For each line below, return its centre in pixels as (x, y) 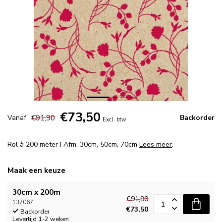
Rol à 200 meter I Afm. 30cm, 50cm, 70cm (73, 144)
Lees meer (156, 144)
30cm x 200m (36, 192)
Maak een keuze (36, 170)
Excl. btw (114, 120)
